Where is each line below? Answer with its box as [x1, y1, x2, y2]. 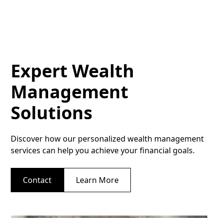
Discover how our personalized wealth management [11, 133, 204, 144]
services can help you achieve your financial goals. [11, 145, 195, 156]
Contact [23, 174, 52, 185]
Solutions [11, 100, 93, 125]
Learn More [76, 174, 119, 185]
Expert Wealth [11, 58, 135, 83]
